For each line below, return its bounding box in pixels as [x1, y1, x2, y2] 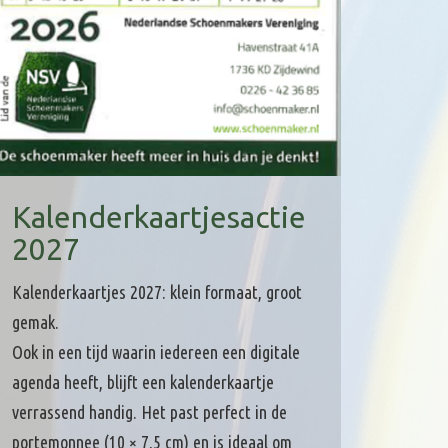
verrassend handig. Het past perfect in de [11, 401, 287, 422]
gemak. [11, 311, 59, 332]
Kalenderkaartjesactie [11, 199, 306, 234]
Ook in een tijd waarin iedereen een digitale [11, 341, 300, 362]
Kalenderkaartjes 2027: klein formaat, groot [11, 281, 302, 302]
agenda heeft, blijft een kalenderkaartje [11, 371, 274, 392]
